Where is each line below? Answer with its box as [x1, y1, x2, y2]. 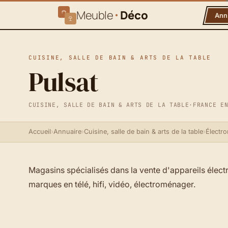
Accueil [28, 128, 51, 136]
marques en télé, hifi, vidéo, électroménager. [28, 179, 195, 189]
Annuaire [53, 128, 81, 136]
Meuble [76, 8, 113, 23]
